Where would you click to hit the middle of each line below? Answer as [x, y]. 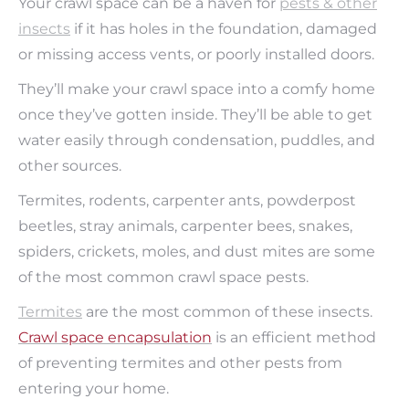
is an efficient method [294, 337]
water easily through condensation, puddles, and [197, 140]
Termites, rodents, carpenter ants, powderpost [187, 200]
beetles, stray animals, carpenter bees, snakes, [185, 225]
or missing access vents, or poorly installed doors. [196, 54]
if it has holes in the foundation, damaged [225, 28]
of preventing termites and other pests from [180, 362]
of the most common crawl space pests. [165, 277]
